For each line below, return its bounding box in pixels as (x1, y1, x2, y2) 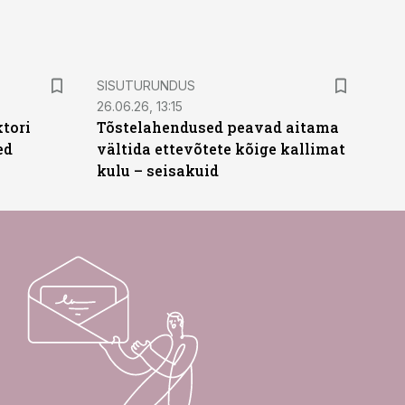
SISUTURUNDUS (96, 78, 195, 93)
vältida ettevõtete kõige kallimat (96, 139, 345, 158)
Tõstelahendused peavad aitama (96, 118, 339, 137)
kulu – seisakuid (96, 161, 219, 180)
